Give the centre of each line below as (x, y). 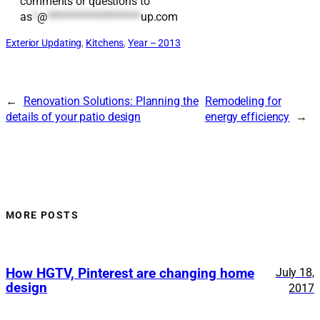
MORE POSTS (42, 215)
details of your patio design (74, 117)
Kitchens (105, 43)
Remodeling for (243, 101)
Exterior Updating (44, 43)
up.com (159, 16)
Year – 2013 (155, 43)
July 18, (295, 272)
